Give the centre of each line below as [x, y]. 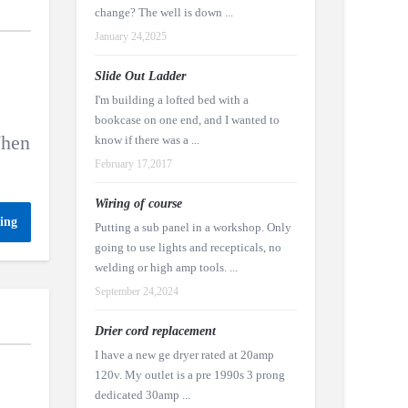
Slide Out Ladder [140, 76]
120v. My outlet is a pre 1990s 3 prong [189, 375]
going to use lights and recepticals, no [188, 247]
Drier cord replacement [155, 331]
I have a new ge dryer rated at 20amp [184, 355]
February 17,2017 [133, 164]
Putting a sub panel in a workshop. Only [193, 227]
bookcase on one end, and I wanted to [187, 120]
